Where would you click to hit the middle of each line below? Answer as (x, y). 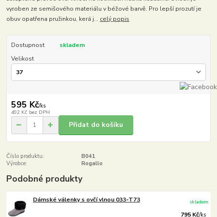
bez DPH (39, 112)
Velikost (22, 58)
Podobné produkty (45, 178)
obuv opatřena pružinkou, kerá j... (53, 19)
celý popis (115, 19)
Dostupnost (28, 45)
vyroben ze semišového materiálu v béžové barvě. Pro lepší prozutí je (104, 8)
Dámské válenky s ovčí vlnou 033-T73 (87, 199)
